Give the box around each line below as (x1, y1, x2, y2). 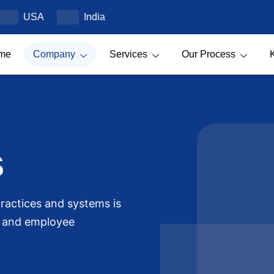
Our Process (181, 48, 235, 59)
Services (109, 48, 147, 59)
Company (32, 48, 75, 59)
